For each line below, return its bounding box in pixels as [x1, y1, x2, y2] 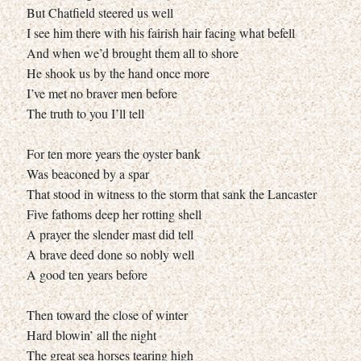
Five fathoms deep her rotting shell [27, 205, 201, 222]
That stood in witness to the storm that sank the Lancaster [27, 185, 317, 202]
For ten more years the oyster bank [27, 144, 201, 162]
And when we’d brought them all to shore [27, 44, 239, 61]
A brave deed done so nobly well [27, 245, 194, 263]
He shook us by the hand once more [27, 64, 210, 81]
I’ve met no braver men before [27, 84, 177, 102]
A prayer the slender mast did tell [27, 225, 193, 243]
